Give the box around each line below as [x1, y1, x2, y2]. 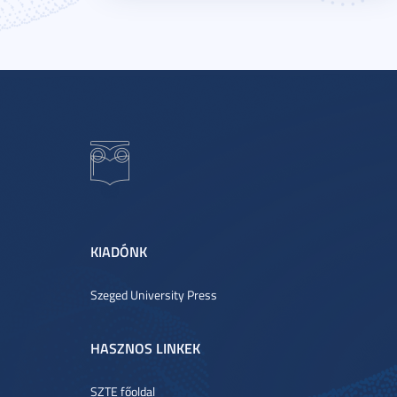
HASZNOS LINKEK [90, 338, 200, 358]
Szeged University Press [90, 286, 217, 303]
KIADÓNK [90, 241, 147, 261]
